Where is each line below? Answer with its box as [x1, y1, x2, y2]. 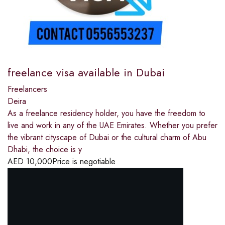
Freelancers [8, 83, 47, 95]
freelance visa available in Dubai [8, 64, 165, 80]
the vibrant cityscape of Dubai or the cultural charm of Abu [8, 131, 206, 143]
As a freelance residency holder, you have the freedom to [8, 107, 205, 119]
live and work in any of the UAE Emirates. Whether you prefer [8, 119, 217, 131]
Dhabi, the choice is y [8, 143, 82, 155]
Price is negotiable [52, 155, 116, 167]
